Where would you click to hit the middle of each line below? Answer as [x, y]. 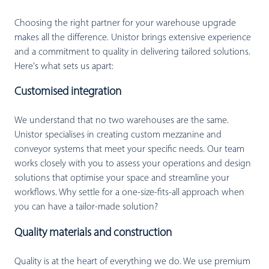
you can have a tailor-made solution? [86, 207]
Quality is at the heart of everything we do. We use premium [132, 261]
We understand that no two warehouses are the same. [122, 121]
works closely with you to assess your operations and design [133, 164]
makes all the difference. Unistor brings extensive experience [133, 38]
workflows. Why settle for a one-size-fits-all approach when [129, 193]
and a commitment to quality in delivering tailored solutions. [132, 53]
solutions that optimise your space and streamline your [122, 179]
